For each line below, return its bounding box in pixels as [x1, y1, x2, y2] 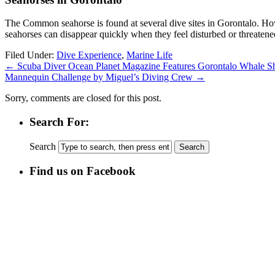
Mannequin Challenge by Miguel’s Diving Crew [5, 72, 195, 83]
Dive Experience [56, 50, 122, 61]
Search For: [29, 115, 89, 128]
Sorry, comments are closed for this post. [5, 93, 161, 104]
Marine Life [126, 50, 172, 61]
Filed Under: [5, 50, 56, 61]
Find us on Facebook [29, 165, 136, 178]
